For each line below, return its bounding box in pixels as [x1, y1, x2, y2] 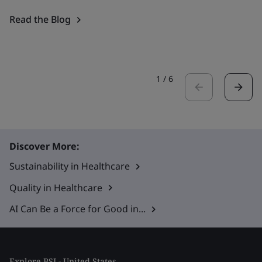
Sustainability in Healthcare [9, 160, 130, 173]
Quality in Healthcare [9, 181, 102, 194]
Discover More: [9, 140, 80, 153]
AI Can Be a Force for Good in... [9, 202, 146, 216]
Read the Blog [9, 13, 71, 26]
